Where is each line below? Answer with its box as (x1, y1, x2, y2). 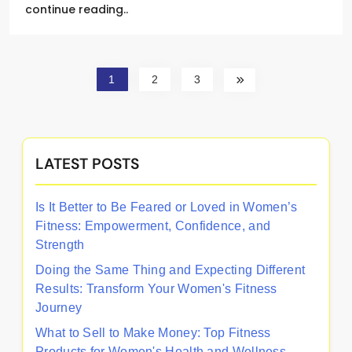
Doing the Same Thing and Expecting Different (35, 262, 306, 277)
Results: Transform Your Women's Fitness (35, 281, 277, 295)
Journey (35, 300, 82, 314)
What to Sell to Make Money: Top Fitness (35, 325, 271, 339)
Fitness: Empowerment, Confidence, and (35, 218, 271, 233)
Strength (35, 237, 85, 251)
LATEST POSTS (35, 153, 139, 174)
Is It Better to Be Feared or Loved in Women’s (35, 200, 298, 214)
